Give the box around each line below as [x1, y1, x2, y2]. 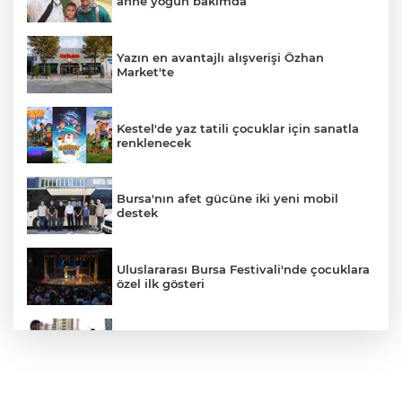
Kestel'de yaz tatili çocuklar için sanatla [117, 120, 359, 135]
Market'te [117, 64, 174, 79]
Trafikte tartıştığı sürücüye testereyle [117, 332, 345, 347]
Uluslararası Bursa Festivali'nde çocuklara [117, 261, 370, 276]
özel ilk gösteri [117, 275, 205, 291]
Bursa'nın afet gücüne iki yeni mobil [117, 191, 338, 206]
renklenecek [117, 135, 191, 150]
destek [117, 205, 158, 221]
